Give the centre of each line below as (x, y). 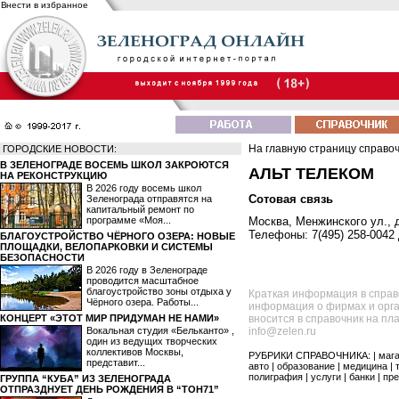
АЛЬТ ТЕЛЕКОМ (311, 173)
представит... (116, 362)
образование (306, 366)
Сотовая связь (291, 199)
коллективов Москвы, (135, 352)
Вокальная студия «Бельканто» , (160, 330)
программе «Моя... (129, 220)
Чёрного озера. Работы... (142, 302)
